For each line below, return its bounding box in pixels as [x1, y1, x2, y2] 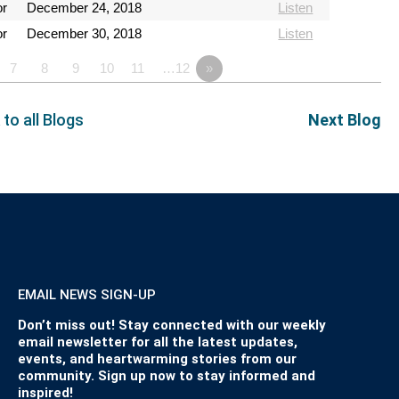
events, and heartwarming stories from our [17, 350, 297, 367]
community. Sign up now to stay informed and [17, 367, 315, 384]
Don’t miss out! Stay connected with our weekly [17, 316, 326, 333]
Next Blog [307, 110, 381, 130]
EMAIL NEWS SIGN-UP [17, 286, 156, 303]
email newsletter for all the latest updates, [17, 333, 297, 350]
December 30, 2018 [26, 26, 142, 42]
